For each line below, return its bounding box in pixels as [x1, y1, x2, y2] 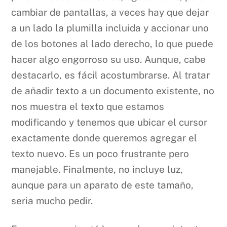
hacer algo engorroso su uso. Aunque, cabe [11, 53, 206, 65]
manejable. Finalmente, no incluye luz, [11, 163, 183, 175]
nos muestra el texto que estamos [11, 100, 165, 112]
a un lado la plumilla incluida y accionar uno [11, 22, 209, 33]
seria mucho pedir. [11, 195, 93, 206]
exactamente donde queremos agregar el [11, 132, 198, 143]
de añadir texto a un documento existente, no [11, 85, 215, 96]
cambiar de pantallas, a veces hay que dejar [11, 6, 209, 18]
